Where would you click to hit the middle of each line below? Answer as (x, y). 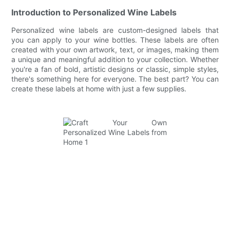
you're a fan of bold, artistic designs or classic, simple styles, (115, 69)
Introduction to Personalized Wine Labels (94, 12)
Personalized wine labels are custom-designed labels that (115, 30)
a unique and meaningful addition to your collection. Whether (115, 59)
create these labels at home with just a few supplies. (99, 88)
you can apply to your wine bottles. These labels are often (115, 40)
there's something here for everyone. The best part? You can (115, 79)
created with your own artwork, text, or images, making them (115, 49)
